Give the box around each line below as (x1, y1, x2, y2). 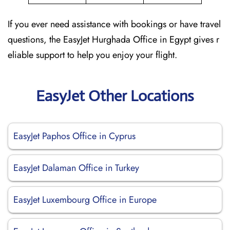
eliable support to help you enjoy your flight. (8, 48, 177, 62)
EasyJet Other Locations (36, 86, 194, 105)
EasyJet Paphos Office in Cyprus (13, 129, 136, 143)
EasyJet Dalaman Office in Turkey (13, 161, 139, 175)
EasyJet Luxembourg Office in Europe (13, 193, 157, 206)
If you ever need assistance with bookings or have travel (8, 17, 221, 31)
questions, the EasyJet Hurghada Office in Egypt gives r (8, 33, 219, 46)
